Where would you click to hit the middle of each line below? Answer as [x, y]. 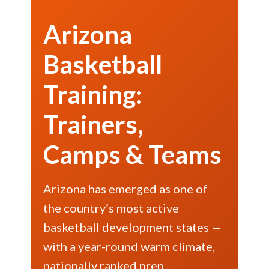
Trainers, [94, 124]
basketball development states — [133, 227]
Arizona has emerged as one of [126, 189]
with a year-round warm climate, [129, 246]
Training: [93, 94]
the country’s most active [111, 208]
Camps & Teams [133, 154]
